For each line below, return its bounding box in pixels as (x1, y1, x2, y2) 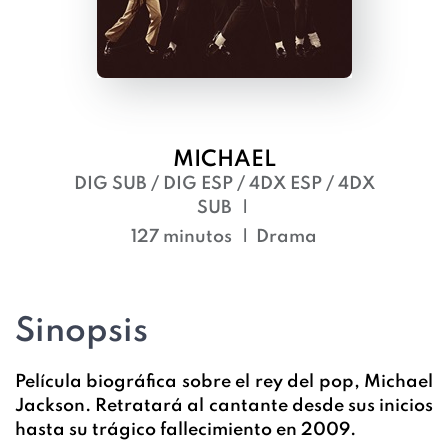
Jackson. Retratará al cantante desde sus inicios (15, 397, 433, 415)
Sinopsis (15, 315, 148, 349)
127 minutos (131, 228, 232, 246)
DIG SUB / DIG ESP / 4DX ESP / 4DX (73, 175, 375, 193)
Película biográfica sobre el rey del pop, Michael (15, 373, 433, 391)
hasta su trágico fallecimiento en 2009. (15, 421, 356, 439)
